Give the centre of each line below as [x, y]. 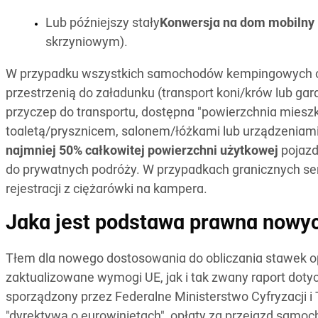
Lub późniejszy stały [103, 24]
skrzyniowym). [87, 43]
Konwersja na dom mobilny [237, 24]
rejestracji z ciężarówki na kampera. [106, 190]
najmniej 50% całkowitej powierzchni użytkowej [142, 152]
